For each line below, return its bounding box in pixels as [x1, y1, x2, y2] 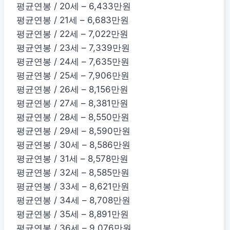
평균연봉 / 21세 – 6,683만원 [16, 15, 129, 26]
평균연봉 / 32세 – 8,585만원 [16, 167, 129, 178]
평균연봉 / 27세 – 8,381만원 [16, 98, 128, 109]
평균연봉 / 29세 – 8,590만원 [16, 126, 130, 137]
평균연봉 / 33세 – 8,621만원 [16, 181, 129, 192]
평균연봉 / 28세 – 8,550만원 [16, 112, 129, 123]
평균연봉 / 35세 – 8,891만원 [16, 209, 129, 220]
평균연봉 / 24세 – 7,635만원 [16, 56, 129, 67]
